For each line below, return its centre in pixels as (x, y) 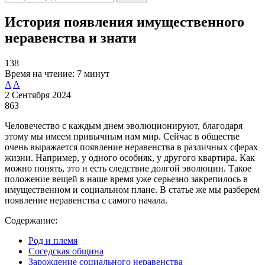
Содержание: (31, 220)
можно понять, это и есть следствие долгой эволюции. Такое (128, 168)
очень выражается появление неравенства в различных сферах (131, 147)
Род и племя (53, 240)
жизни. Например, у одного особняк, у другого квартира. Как (130, 157)
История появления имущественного (125, 22)
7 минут (93, 73)
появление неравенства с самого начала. (86, 200)
